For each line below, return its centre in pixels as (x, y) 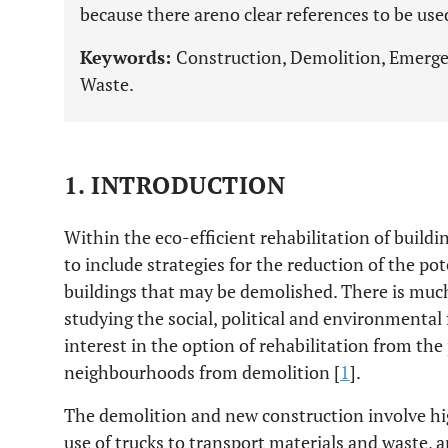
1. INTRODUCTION (175, 185)
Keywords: (128, 57)
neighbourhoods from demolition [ (202, 372)
